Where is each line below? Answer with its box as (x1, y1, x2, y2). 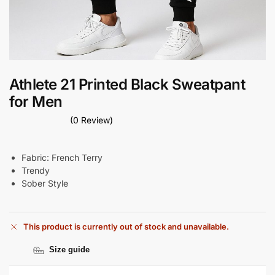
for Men (9, 93, 63, 110)
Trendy (21, 165, 50, 176)
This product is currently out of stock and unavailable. (23, 222, 229, 232)
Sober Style (21, 177, 68, 188)
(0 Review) (70, 114, 113, 125)
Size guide (49, 245, 90, 255)
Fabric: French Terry (21, 152, 103, 163)
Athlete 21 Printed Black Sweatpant (9, 76, 245, 93)
